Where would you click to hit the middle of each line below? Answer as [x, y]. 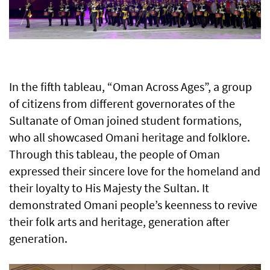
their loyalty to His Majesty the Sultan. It [109, 188]
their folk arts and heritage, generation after [119, 222]
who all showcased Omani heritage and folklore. [130, 137]
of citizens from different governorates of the [122, 104]
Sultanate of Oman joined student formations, [125, 121]
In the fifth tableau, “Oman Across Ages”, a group [130, 87]
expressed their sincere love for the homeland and [135, 171]
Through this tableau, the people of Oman [115, 154]
